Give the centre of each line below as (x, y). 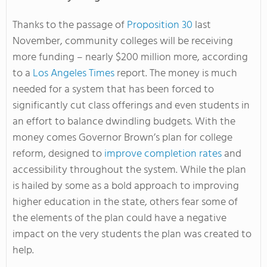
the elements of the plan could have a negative (119, 218)
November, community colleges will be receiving (123, 41)
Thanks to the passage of (70, 25)
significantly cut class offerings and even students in (131, 105)
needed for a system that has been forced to (113, 89)
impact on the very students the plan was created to (132, 234)
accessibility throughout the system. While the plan (129, 170)
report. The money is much (176, 73)
